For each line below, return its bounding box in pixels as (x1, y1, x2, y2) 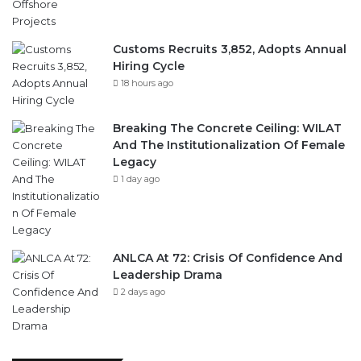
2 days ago (121, 285, 165, 297)
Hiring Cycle (113, 58, 185, 73)
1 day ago (121, 172, 160, 185)
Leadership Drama (113, 267, 222, 282)
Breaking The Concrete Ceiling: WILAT (113, 120, 342, 135)
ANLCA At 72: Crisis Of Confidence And (113, 250, 342, 265)
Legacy (113, 154, 156, 169)
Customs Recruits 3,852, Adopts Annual (113, 41, 346, 56)
